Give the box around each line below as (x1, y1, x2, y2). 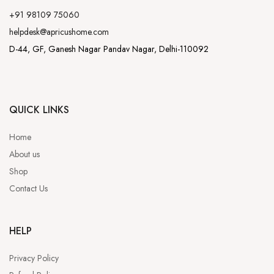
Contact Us (9, 182, 48, 195)
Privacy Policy (9, 252, 59, 265)
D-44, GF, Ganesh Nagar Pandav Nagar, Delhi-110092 (9, 43, 209, 56)
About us (9, 148, 40, 161)
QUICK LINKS (9, 103, 69, 117)
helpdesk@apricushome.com (9, 26, 109, 39)
